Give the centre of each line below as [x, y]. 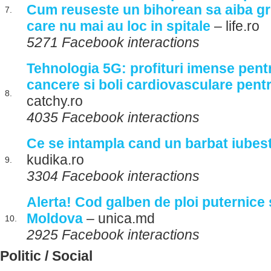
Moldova [55, 218]
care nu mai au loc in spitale [119, 26]
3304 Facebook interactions [113, 176]
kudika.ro [55, 160]
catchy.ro [55, 101]
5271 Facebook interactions [113, 42]
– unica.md [119, 218]
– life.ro [235, 26]
